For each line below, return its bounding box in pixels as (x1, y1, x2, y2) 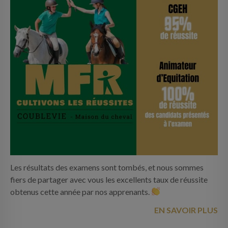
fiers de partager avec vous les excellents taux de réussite (10, 174, 208, 184)
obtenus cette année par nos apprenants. (10, 186, 151, 196)
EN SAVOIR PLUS (154, 205, 218, 215)
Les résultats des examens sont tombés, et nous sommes (10, 162, 204, 172)
